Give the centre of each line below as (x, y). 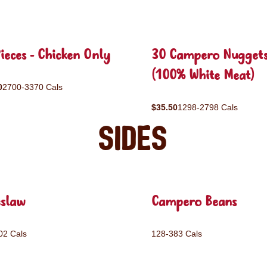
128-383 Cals (177, 234)
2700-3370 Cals (32, 87)
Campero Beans (194, 202)
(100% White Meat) (203, 76)
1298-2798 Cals (208, 107)
